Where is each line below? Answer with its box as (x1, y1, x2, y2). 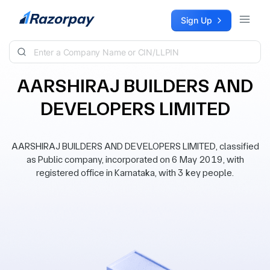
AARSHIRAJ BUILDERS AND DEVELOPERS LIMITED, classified (11, 140, 259, 152)
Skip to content (10, 10, 70, 20)
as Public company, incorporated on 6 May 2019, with (26, 154, 244, 165)
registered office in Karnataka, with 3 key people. (36, 167, 234, 178)
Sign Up (181, 15, 212, 25)
